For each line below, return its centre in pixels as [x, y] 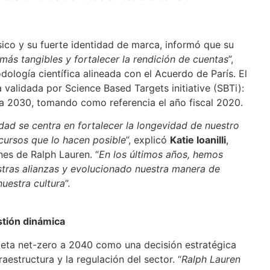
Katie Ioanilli [198, 140]
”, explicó [148, 140]
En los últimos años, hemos [161, 155]
